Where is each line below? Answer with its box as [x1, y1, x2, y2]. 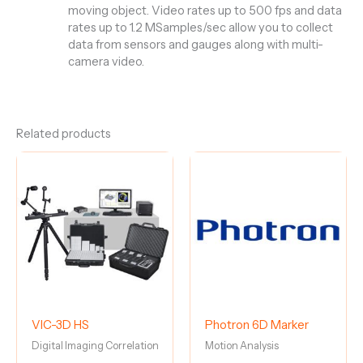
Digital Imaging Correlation [31, 340, 159, 352]
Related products [16, 126, 111, 142]
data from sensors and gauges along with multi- [67, 36, 323, 52]
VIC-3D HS [31, 318, 89, 333]
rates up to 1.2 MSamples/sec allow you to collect [67, 19, 333, 35]
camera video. [67, 53, 144, 69]
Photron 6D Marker [204, 318, 309, 333]
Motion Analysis [204, 340, 279, 352]
